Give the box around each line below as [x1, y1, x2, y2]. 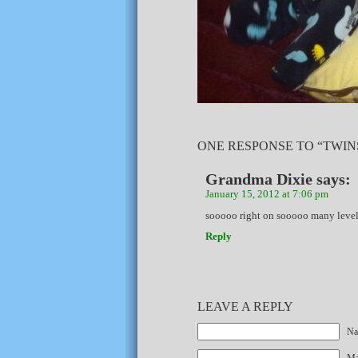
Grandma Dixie [205, 169, 312, 188]
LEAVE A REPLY [197, 298, 293, 314]
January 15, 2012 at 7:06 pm [205, 188, 328, 200]
